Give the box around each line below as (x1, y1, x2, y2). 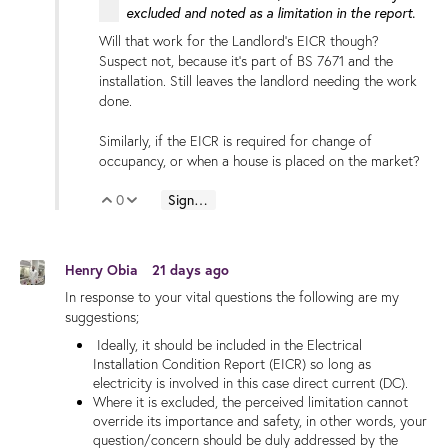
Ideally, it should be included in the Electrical (93, 335, 362, 354)
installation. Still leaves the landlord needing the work (99, 72, 417, 90)
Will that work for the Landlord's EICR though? (99, 32, 379, 50)
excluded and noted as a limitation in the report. (126, 2, 415, 22)
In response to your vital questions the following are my (65, 287, 399, 306)
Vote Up (132, 192, 181, 212)
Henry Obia (65, 261, 142, 280)
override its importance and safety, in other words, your (93, 411, 427, 430)
